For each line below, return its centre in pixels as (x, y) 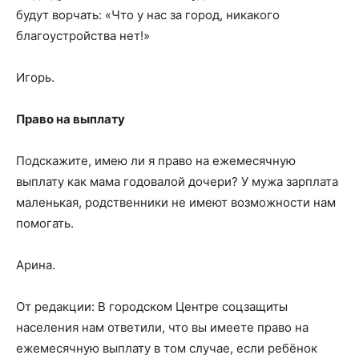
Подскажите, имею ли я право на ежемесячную (156, 161)
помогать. (45, 223)
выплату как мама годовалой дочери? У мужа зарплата (177, 182)
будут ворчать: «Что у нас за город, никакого (148, 15)
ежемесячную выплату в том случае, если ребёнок (167, 348)
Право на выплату (71, 119)
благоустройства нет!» (83, 36)
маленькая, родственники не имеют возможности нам (176, 202)
